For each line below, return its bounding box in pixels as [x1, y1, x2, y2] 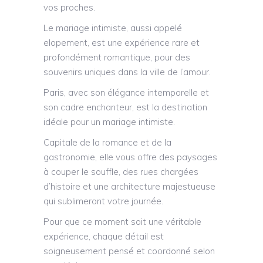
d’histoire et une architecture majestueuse [43, 181, 215, 193]
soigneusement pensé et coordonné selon [43, 245, 215, 257]
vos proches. [43, 2, 95, 14]
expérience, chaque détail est [43, 231, 164, 242]
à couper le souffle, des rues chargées [43, 166, 198, 178]
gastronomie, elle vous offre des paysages [43, 151, 217, 163]
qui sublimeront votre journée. [43, 195, 163, 207]
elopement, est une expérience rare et [43, 37, 200, 49]
